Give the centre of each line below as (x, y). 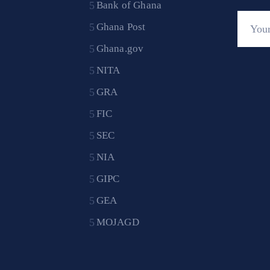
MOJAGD (118, 222)
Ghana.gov (120, 49)
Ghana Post (121, 27)
